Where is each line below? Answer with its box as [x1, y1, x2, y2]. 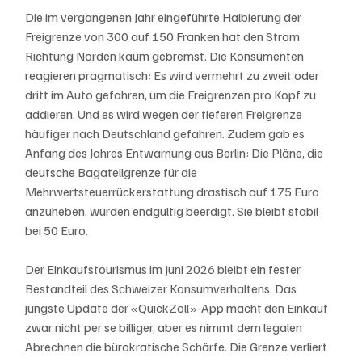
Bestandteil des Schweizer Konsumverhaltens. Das [25, 280, 300, 297]
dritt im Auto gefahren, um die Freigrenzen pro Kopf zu [25, 86, 319, 103]
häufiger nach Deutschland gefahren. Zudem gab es [25, 124, 308, 141]
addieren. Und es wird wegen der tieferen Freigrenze [25, 105, 305, 122]
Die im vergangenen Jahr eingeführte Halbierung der [25, 8, 305, 25]
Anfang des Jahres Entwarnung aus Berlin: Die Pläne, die [25, 144, 326, 161]
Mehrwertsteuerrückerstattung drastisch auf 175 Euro [25, 183, 322, 200]
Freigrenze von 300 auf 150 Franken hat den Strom [25, 27, 303, 44]
